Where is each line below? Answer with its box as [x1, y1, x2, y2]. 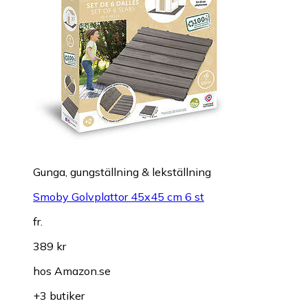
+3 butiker [33, 289, 85, 303]
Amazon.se [54, 264, 111, 278]
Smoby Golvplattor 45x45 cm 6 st [33, 190, 204, 204]
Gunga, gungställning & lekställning [33, 165, 211, 179]
